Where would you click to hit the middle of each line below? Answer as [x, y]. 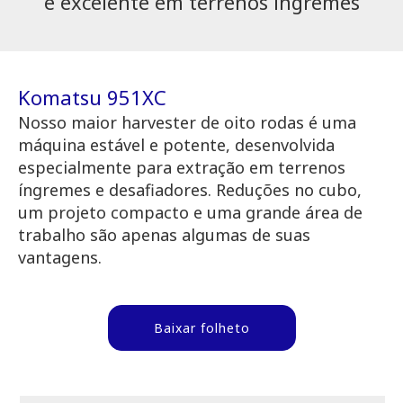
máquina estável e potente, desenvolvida [176, 145]
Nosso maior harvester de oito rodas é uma [187, 123]
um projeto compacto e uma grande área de [190, 213]
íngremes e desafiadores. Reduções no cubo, [190, 190]
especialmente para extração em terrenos [182, 168]
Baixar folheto [201, 328]
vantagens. [60, 258]
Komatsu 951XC [92, 98]
